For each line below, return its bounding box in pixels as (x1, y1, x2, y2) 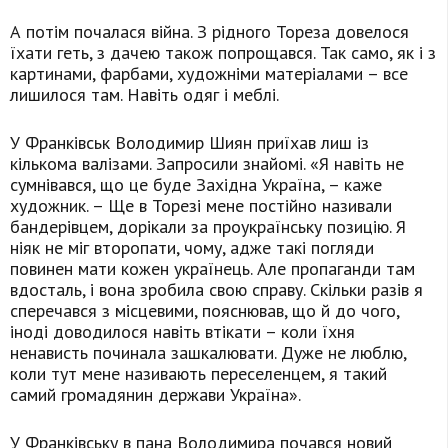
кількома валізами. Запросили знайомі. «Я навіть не (10, 152, 404, 176)
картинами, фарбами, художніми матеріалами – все (10, 62, 408, 86)
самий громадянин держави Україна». (10, 383, 301, 407)
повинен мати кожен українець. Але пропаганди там (10, 257, 415, 281)
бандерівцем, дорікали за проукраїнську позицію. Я (10, 215, 406, 239)
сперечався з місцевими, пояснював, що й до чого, (10, 299, 399, 323)
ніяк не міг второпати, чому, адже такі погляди (10, 236, 374, 260)
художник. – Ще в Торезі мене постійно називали (10, 194, 392, 218)
